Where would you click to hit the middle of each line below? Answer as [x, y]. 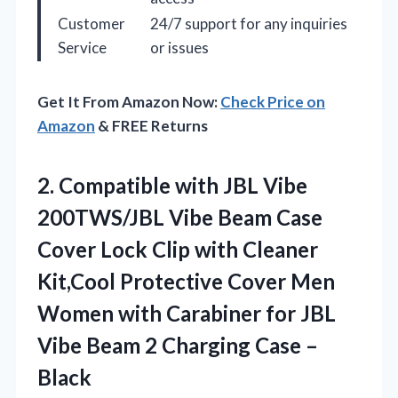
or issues [179, 48]
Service [82, 48]
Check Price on [273, 102]
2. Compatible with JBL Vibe [172, 186]
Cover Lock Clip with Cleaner [178, 250]
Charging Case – [240, 346]
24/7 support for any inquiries [249, 24]
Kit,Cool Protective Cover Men [186, 282]
